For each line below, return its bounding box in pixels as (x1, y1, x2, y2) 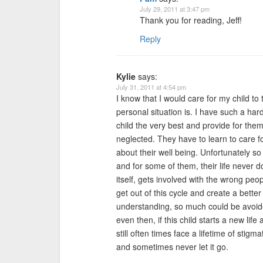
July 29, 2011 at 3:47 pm (140, 4, 210, 14)
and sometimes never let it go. (116, 241, 228, 252)
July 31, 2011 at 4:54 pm (116, 82, 186, 92)
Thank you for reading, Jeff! (140, 14, 242, 26)
